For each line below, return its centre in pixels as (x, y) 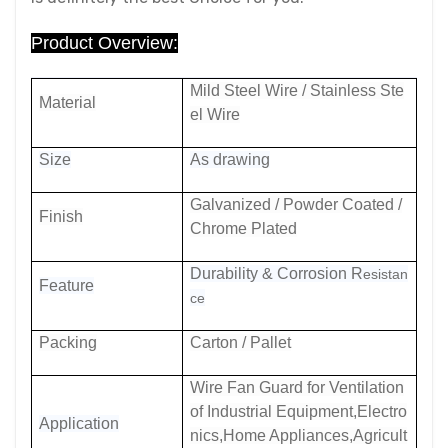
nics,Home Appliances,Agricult (298, 435)
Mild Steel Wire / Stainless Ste (297, 90)
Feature (66, 285)
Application (79, 423)
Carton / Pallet (240, 342)
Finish (61, 216)
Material (67, 102)
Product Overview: (104, 43)
